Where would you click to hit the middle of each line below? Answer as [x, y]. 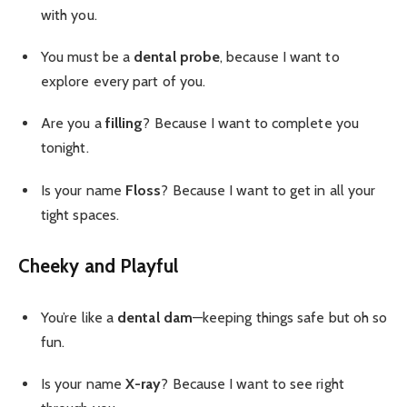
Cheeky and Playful [99, 265]
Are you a [73, 124]
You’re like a [79, 317]
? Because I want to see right [253, 384]
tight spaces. [80, 214]
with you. [69, 15]
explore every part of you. [124, 82]
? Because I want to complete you [251, 124]
